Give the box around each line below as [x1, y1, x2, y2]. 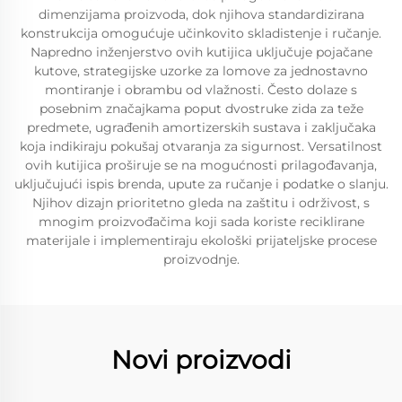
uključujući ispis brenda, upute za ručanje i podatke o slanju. [13, 176, 389, 192]
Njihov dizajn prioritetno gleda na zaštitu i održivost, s [32, 195, 370, 211]
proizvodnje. [162, 251, 240, 267]
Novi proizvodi [110, 345, 292, 375]
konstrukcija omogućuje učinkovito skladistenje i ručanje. [21, 25, 381, 41]
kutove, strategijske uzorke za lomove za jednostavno [34, 63, 368, 79]
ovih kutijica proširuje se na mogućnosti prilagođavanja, [25, 157, 377, 173]
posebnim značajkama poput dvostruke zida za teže [39, 100, 363, 117]
